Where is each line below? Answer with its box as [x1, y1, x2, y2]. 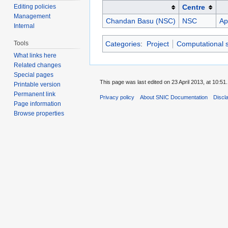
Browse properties [14, 110, 65, 118]
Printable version [14, 81, 61, 89]
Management [14, 13, 51, 20]
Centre [182, 3, 205, 12]
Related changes [14, 62, 62, 69]
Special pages [14, 71, 54, 79]
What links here [14, 52, 57, 60]
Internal [14, 22, 35, 30]
